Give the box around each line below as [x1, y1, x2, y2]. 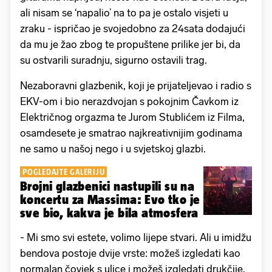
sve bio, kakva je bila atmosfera [20, 206, 199, 220]
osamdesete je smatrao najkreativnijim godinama [20, 127, 242, 140]
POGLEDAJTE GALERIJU [22, 167, 105, 177]
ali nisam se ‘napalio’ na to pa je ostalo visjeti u [20, 7, 228, 19]
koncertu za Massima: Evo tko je [20, 192, 200, 207]
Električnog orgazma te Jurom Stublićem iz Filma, [20, 111, 245, 124]
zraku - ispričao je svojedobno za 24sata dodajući [20, 22, 245, 35]
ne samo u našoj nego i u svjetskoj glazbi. [20, 143, 206, 155]
